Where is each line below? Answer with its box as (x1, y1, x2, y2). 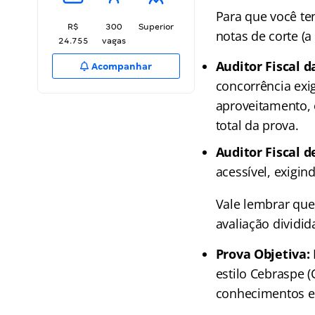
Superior (139, 22, 174, 32)
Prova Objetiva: (215, 245, 310, 262)
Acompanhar (89, 61, 153, 72)
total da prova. (215, 117, 299, 134)
